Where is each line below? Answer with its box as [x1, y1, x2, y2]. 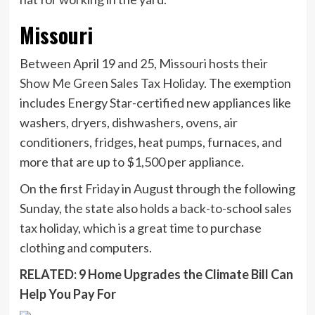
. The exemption [203, 75, 291, 91]
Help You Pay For [19, 285, 116, 302]
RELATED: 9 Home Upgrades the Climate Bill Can [19, 266, 293, 282]
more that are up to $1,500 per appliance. [19, 153, 244, 169]
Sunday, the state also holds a [19, 200, 180, 216]
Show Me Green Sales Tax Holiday [19, 75, 204, 91]
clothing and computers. [19, 239, 152, 255]
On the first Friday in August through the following [19, 180, 295, 196]
